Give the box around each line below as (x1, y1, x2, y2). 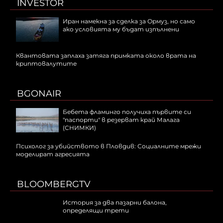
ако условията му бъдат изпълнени (63, 25, 179, 33)
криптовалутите (16, 60, 77, 68)
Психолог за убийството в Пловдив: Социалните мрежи (16, 142, 201, 150)
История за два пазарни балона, (63, 199, 167, 207)
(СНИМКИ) (63, 124, 96, 132)
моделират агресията (16, 150, 90, 158)
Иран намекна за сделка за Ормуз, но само (63, 17, 195, 25)
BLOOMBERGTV (17, 179, 91, 190)
